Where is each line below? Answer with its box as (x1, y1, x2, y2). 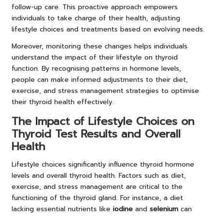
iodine (113, 203, 133, 214)
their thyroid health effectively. (12, 96, 114, 107)
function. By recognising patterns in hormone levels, (12, 63, 181, 74)
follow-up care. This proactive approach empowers (12, 1, 178, 12)
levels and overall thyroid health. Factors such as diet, (12, 170, 186, 181)
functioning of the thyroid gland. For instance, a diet (12, 192, 183, 203)
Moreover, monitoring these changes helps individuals (12, 41, 187, 51)
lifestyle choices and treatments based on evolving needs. (12, 24, 204, 34)
